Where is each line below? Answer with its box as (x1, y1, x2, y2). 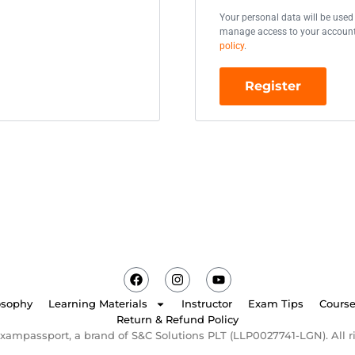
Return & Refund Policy (116, 314, 239, 326)
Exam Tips (248, 298, 303, 310)
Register (245, 78, 301, 94)
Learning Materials (48, 298, 148, 310)
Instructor (181, 298, 232, 310)
